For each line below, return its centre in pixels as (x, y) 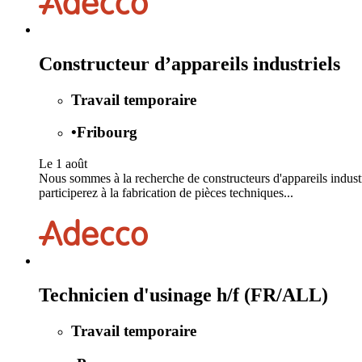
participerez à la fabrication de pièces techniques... (166, 193)
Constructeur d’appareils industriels (189, 63)
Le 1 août (63, 164)
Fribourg (107, 133)
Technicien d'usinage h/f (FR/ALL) (183, 295)
